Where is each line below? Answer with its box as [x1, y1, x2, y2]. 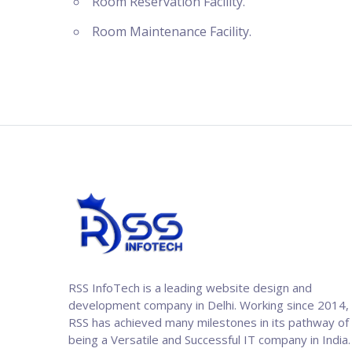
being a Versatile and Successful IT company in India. [68, 332, 350, 348]
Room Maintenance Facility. [92, 22, 251, 40]
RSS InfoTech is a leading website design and [68, 280, 312, 296]
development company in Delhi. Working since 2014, [68, 297, 349, 313]
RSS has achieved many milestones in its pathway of [68, 314, 349, 331]
